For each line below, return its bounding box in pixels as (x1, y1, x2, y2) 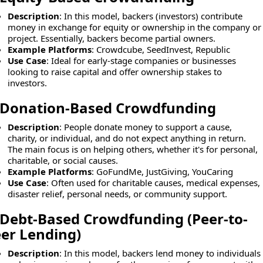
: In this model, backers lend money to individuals (59, 247, 261, 259)
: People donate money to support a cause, (59, 121, 232, 133)
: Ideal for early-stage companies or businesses (46, 55, 236, 66)
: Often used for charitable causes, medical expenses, (46, 177, 260, 188)
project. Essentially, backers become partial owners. (7, 32, 215, 44)
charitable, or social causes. (7, 154, 118, 166)
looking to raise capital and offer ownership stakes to (7, 66, 222, 77)
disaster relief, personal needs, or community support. (7, 188, 227, 200)
